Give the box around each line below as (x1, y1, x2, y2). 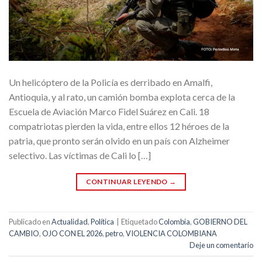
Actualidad (51, 217, 88, 227)
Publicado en (9, 217, 51, 227)
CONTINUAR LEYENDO (85, 177, 170, 186)
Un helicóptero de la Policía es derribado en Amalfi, (9, 76, 212, 88)
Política (91, 217, 114, 227)
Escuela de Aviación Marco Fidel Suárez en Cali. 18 (9, 105, 209, 117)
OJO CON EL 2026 (42, 229, 102, 239)
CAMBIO (9, 229, 39, 239)
